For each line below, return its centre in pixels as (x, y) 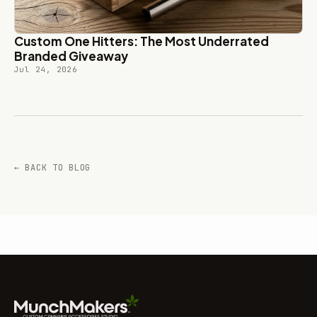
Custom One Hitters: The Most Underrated (142, 41)
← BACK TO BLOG (53, 168)
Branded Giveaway (71, 56)
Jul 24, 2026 (46, 70)
